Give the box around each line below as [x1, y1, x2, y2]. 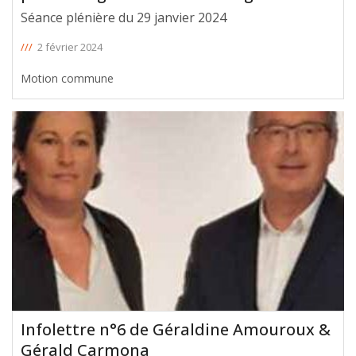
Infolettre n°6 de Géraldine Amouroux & [21, 318, 331, 340]
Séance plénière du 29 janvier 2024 [21, 8, 226, 26]
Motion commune [21, 70, 114, 86]
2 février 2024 [37, 39, 103, 54]
